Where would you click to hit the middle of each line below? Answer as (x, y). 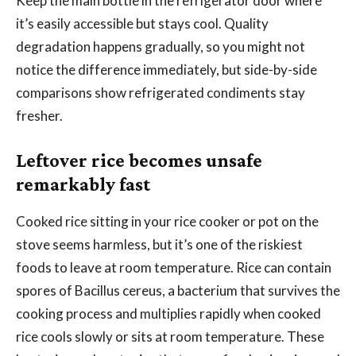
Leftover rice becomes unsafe (139, 160)
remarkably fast (83, 184)
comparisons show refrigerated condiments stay (161, 92)
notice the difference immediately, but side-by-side (166, 69)
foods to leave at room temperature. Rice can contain (174, 267)
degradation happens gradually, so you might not (161, 46)
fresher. (39, 115)
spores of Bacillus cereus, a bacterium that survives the (178, 290)
